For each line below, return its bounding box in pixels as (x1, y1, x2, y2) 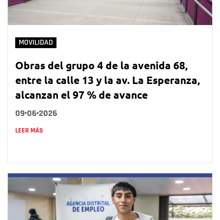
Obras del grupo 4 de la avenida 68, (15, 58, 188, 72)
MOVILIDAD (19, 37, 53, 47)
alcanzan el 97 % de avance (15, 87, 148, 101)
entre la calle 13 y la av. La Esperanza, (15, 73, 200, 86)
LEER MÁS (15, 126, 43, 135)
